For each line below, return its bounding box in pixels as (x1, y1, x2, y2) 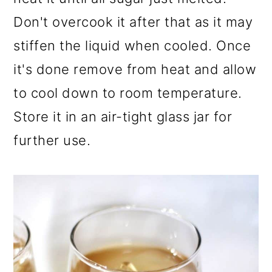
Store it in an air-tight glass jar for (13, 109, 233, 125)
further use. (13, 132, 91, 149)
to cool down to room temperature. (13, 85, 242, 101)
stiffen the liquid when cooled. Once (13, 38, 251, 54)
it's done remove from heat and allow (13, 61, 257, 78)
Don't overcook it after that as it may (13, 14, 253, 30)
